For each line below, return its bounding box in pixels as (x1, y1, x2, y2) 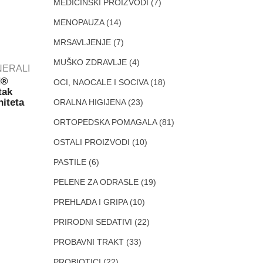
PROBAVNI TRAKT (53, 237, 124, 247)
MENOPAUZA (53, 18, 104, 27)
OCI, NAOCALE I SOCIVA (53, 77, 148, 87)
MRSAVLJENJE (53, 38, 111, 47)
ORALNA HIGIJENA (53, 97, 126, 107)
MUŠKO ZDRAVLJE (53, 58, 127, 67)
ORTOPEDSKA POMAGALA (53, 117, 157, 127)
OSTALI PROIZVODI (53, 137, 130, 147)
